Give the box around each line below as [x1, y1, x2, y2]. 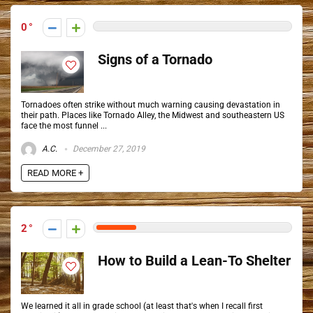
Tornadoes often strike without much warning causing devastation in [21, 100, 280, 110]
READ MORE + [27, 168, 83, 178]
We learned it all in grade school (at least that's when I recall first [21, 301, 263, 311]
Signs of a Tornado [98, 52, 212, 68]
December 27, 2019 [71, 144, 145, 154]
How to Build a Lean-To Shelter [98, 253, 291, 269]
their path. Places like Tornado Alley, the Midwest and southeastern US [21, 110, 284, 120]
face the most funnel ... [21, 121, 107, 131]
